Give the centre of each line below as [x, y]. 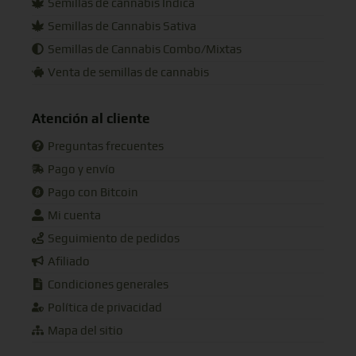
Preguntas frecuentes [105, 146]
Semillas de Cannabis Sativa [122, 27]
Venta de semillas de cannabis [128, 73]
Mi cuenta [74, 215]
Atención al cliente [91, 118]
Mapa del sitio [85, 331]
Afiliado [68, 261]
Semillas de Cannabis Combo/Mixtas [144, 50]
